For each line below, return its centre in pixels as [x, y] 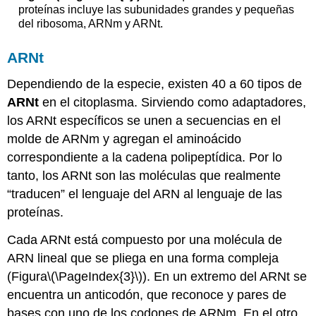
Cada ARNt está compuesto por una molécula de [145, 240]
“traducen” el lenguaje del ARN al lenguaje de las [145, 194]
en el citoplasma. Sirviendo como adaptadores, [173, 103]
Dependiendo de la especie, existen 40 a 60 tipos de [155, 84]
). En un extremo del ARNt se [225, 277]
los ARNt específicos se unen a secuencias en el [144, 121]
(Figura [28, 277]
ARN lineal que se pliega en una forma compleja [143, 259]
